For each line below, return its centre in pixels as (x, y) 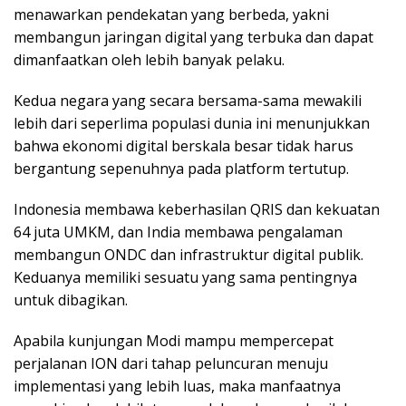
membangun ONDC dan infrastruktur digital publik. (188, 255)
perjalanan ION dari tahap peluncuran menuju (171, 364)
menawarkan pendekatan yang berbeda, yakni (171, 15)
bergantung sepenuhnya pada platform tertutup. (181, 169)
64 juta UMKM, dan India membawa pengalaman (178, 232)
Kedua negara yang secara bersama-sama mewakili (188, 101)
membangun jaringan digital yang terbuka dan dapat (193, 38)
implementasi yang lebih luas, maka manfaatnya (177, 387)
